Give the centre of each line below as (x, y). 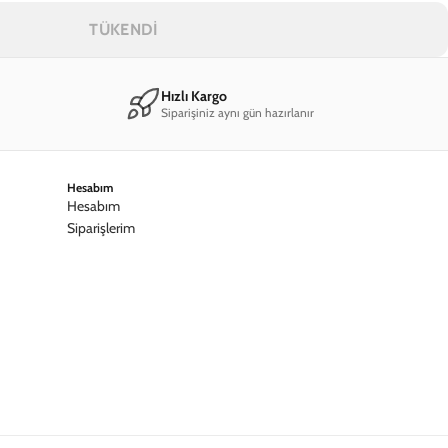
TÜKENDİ (124, 29)
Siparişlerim (101, 227)
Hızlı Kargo (193, 95)
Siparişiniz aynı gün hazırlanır (237, 112)
